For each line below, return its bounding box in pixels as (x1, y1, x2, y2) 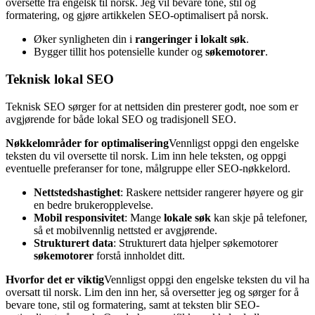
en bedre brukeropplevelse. (34, 198, 153, 211)
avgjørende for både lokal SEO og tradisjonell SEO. (6, 112, 236, 125)
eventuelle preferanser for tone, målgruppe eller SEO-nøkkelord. (6, 162, 290, 174)
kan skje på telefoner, (211, 211, 307, 224)
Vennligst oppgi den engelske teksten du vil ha (104, 273, 309, 285)
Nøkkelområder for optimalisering (6, 136, 169, 149)
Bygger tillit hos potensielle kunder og (34, 46, 205, 58)
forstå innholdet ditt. (94, 249, 185, 262)
